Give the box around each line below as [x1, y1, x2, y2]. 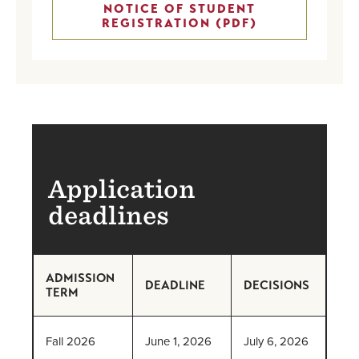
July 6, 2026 [244, 332, 309, 349]
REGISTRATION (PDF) [102, 15, 257, 30]
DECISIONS [244, 277, 309, 292]
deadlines [48, 200, 180, 230]
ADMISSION [46, 270, 115, 285]
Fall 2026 [46, 332, 95, 349]
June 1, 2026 [145, 332, 212, 349]
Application [48, 174, 196, 204]
